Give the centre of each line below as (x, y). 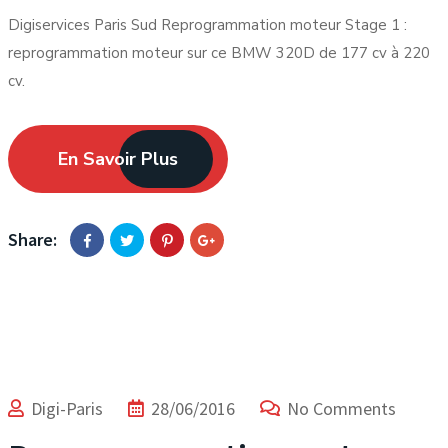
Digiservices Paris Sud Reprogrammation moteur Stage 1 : (207, 25)
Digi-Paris (67, 408)
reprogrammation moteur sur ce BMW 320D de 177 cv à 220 (219, 53)
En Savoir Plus (118, 159)
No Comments (341, 408)
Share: (32, 239)
